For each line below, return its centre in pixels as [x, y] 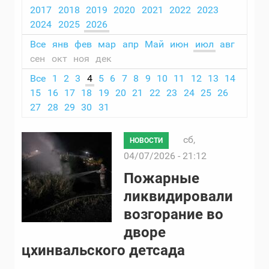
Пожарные [162, 179]
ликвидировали [178, 197]
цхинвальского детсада [103, 251]
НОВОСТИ [146, 141]
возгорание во [174, 215]
